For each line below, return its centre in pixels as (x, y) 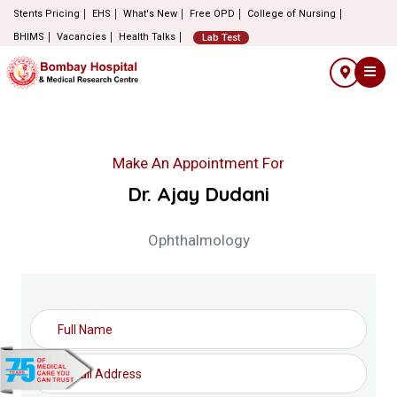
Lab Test (221, 37)
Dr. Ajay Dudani (198, 194)
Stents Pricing (47, 14)
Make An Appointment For (198, 163)
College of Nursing (292, 14)
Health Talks (147, 37)
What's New (150, 14)
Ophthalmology (198, 240)
